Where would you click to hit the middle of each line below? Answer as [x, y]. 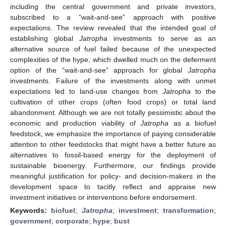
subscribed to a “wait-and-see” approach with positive [113, 17]
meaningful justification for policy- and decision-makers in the [113, 176]
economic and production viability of [75, 123]
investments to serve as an [162, 38]
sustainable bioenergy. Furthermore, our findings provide [113, 165]
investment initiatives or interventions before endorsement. [103, 197]
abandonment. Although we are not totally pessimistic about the [113, 112]
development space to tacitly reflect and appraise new [113, 186]
